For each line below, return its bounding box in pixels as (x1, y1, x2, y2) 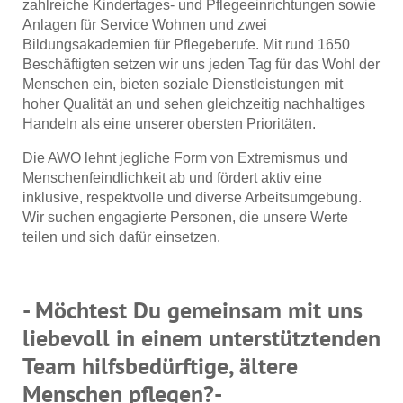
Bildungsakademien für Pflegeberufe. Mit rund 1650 (22, 36, 350, 52)
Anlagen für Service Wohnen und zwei (22, 16, 267, 32)
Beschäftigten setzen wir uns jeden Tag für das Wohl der (22, 56, 380, 72)
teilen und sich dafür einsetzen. (22, 228, 220, 245)
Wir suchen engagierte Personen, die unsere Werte (22, 209, 348, 225)
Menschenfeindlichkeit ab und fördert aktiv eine (22, 169, 322, 185)
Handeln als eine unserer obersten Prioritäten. (22, 115, 316, 131)
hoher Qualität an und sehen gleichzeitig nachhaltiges (22, 95, 365, 112)
